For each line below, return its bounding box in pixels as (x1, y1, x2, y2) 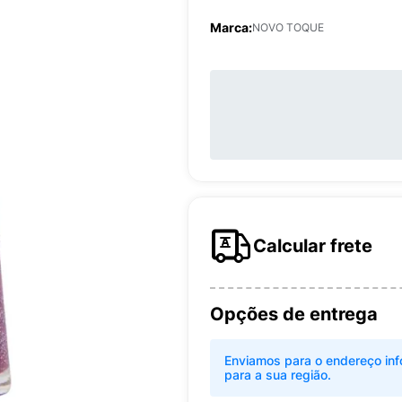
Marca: (210, 20, 252, 35)
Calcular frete (253, 235, 372, 257)
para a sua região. (224, 367, 331, 382)
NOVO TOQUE (252, 21, 324, 34)
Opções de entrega (210, 303, 378, 325)
